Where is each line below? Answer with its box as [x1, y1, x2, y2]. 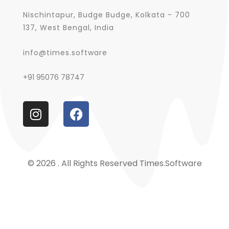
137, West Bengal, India [23, 22, 114, 33]
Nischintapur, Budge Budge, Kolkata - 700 [23, 9, 190, 20]
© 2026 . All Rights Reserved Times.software [27, 157, 202, 170]
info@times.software [23, 47, 107, 58]
